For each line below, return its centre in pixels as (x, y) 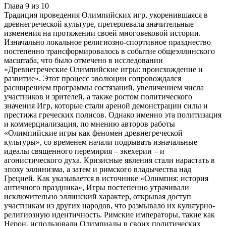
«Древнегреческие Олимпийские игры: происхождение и (103, 70)
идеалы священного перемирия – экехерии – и (84, 151)
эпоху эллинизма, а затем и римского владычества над (98, 169)
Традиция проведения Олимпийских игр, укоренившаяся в (106, 15)
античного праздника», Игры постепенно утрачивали (97, 188)
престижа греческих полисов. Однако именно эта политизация (113, 115)
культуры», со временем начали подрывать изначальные (101, 142)
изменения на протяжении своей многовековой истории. (102, 33)
